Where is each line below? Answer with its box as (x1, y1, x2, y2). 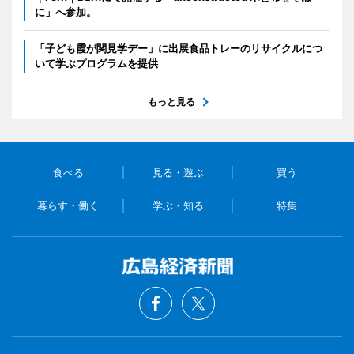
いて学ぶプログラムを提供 (35, 57, 158, 70)
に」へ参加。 (35, 6, 96, 19)
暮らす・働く (37, 199, 100, 213)
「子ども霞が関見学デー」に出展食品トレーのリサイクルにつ (35, 42, 322, 55)
